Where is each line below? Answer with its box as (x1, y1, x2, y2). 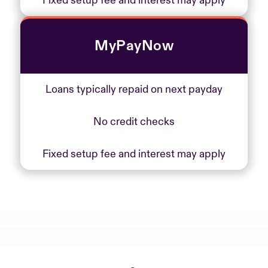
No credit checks (93, 115, 175, 129)
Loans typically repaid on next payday (45, 83, 223, 96)
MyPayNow (95, 36, 173, 55)
